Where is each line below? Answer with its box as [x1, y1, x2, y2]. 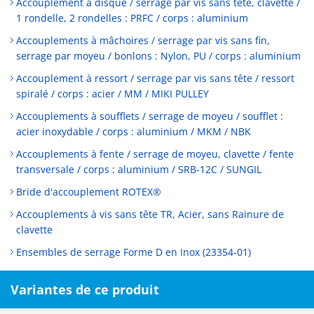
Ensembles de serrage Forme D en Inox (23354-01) [16, 245, 251, 259]
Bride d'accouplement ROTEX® [16, 185, 161, 198]
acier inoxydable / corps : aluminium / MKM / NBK [16, 125, 251, 138]
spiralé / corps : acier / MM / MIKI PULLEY [16, 87, 209, 100]
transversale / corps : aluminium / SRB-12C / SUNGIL [16, 163, 261, 176]
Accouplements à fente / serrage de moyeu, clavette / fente [16, 147, 294, 161]
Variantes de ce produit [11, 281, 159, 298]
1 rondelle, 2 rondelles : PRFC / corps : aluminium [16, 11, 248, 25]
